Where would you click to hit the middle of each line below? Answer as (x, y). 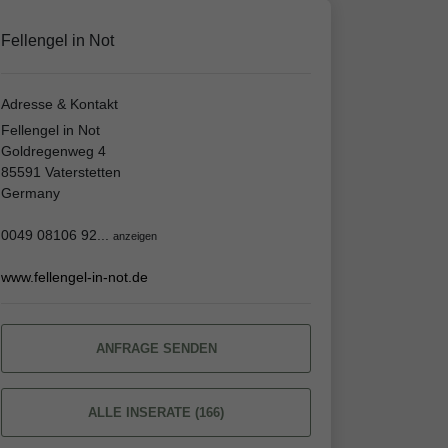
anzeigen (135, 236)
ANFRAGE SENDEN (156, 349)
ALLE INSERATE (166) (156, 413)
